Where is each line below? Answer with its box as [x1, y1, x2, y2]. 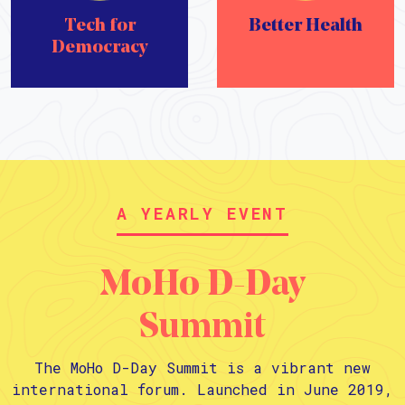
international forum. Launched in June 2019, [12, 379, 393, 399]
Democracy [51, 39, 148, 58]
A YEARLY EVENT [117, 202, 288, 225]
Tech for [63, 17, 136, 36]
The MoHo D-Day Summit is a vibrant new [34, 357, 371, 377]
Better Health [249, 17, 363, 36]
